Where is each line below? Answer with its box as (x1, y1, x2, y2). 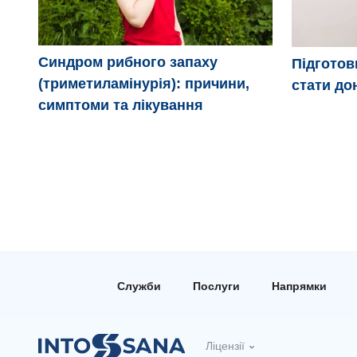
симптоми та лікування (38, 97, 203, 114)
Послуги (192, 280, 240, 292)
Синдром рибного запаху (38, 54, 218, 71)
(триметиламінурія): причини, (38, 76, 249, 92)
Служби (116, 280, 161, 292)
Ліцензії (206, 339, 245, 352)
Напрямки (271, 280, 327, 292)
